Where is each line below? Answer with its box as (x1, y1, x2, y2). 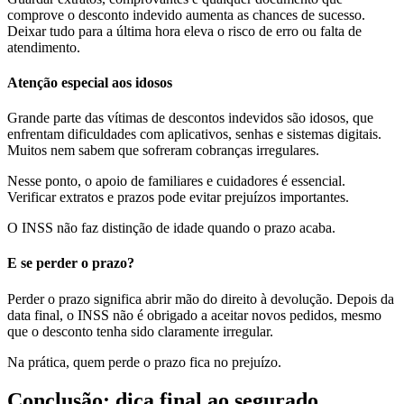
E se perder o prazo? (7, 255, 134, 271)
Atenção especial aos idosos (7, 74, 172, 90)
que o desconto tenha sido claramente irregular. (7, 323, 273, 339)
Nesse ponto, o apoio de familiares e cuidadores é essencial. (7, 173, 345, 189)
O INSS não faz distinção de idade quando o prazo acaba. (7, 220, 335, 236)
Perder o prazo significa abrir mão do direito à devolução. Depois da (7, 290, 394, 307)
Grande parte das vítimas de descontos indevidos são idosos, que (7, 110, 373, 126)
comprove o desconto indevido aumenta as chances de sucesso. (7, 6, 365, 23)
